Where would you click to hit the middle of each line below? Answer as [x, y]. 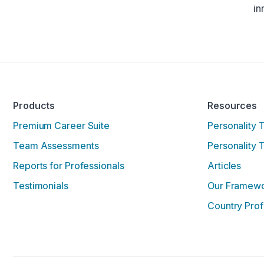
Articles [225, 166]
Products [34, 106]
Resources [232, 106]
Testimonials [41, 186]
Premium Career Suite [61, 126]
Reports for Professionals [69, 166]
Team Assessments [56, 146]
